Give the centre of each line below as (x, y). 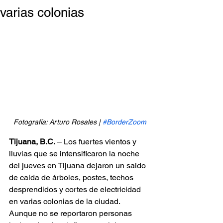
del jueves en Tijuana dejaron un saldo (78, 165)
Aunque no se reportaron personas (71, 213)
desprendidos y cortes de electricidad (76, 189)
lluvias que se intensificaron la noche (75, 153)
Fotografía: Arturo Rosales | (58, 122)
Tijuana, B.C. (32, 141)
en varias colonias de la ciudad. (65, 201)
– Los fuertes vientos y (97, 141)
